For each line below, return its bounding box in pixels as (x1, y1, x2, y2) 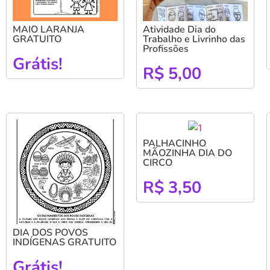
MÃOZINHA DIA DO (142, 146, 232, 160)
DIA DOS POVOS (13, 225, 88, 239)
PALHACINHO (142, 136, 206, 150)
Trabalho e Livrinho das (142, 32, 245, 46)
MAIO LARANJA (13, 22, 84, 36)
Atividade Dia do (142, 22, 216, 36)
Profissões (142, 42, 189, 55)
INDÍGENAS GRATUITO (13, 235, 116, 249)
